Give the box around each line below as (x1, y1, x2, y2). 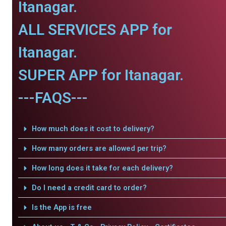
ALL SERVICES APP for (18, 21, 172, 38)
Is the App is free (31, 203, 92, 212)
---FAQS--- (18, 89, 88, 106)
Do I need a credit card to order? (31, 183, 147, 192)
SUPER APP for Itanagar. (18, 66, 184, 84)
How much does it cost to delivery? (31, 124, 154, 133)
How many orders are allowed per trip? (31, 144, 166, 153)
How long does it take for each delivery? (31, 163, 173, 173)
